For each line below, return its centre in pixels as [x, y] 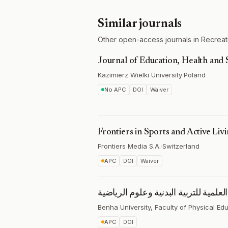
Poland [195, 75]
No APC [115, 90]
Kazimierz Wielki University [140, 75]
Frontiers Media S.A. [129, 146]
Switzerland [181, 146]
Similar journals [140, 24]
